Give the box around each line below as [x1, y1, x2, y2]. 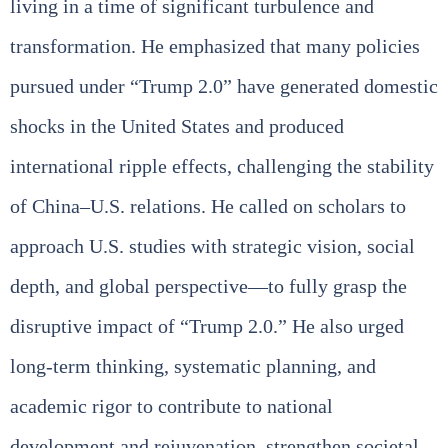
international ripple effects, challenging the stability [10, 154, 434, 177]
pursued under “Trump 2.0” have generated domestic [10, 74, 438, 97]
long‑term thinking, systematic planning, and [10, 354, 376, 377]
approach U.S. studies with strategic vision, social [10, 234, 415, 257]
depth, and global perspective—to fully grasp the [10, 274, 407, 297]
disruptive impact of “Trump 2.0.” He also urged [10, 314, 404, 337]
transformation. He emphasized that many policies [10, 34, 420, 57]
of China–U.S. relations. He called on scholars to [10, 194, 406, 217]
